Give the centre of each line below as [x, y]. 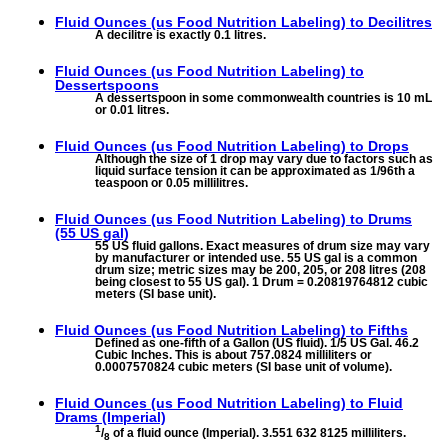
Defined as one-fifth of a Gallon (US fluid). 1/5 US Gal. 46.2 [257, 343]
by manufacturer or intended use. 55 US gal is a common [256, 258]
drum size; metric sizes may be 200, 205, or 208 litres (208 [260, 270]
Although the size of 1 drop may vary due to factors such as [264, 158]
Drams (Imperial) [110, 417]
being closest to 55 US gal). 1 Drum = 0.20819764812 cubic [261, 282]
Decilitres [400, 21]
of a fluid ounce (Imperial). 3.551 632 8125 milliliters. [258, 433]
